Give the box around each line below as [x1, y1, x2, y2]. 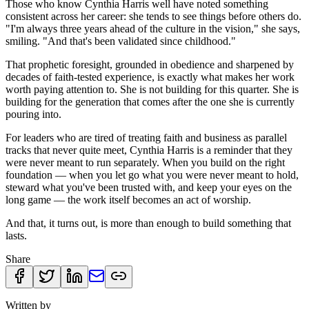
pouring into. [6, 108, 61, 120]
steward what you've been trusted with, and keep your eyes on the [6, 181, 292, 193]
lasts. [6, 229, 27, 241]
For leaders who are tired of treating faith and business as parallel [6, 131, 287, 143]
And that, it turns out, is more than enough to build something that [6, 217, 291, 229]
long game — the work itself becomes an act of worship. [6, 193, 251, 206]
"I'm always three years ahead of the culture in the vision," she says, [6, 22, 300, 34]
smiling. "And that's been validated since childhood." [6, 34, 236, 47]
